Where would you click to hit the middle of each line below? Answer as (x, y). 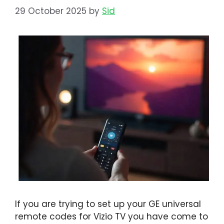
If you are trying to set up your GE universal (108, 204)
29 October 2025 (51, 11)
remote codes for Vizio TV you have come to (111, 216)
